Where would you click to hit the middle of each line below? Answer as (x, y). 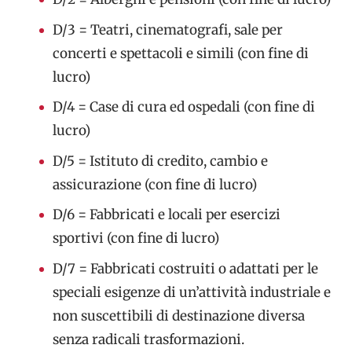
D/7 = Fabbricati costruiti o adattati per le (185, 268)
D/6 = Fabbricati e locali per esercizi (166, 215)
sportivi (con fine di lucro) (136, 238)
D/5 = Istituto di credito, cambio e (160, 161)
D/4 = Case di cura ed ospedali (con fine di (183, 107)
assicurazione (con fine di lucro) (154, 184)
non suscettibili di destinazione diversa (178, 315)
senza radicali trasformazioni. (148, 339)
